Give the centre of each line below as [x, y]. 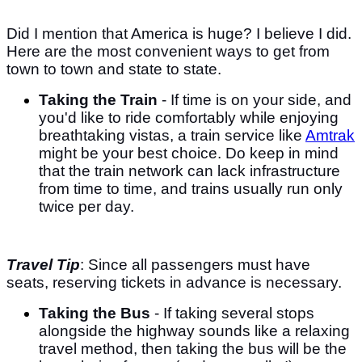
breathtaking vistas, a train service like [172, 135]
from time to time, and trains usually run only [191, 188]
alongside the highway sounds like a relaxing [194, 330]
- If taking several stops [234, 313]
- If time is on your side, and [255, 99]
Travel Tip [43, 264]
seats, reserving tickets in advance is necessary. [174, 282]
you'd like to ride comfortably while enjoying [189, 117]
